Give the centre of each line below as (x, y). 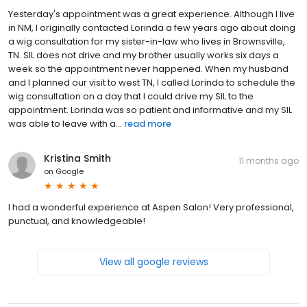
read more (148, 124)
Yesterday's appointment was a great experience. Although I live (151, 14)
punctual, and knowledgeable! (77, 221)
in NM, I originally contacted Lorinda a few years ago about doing (152, 28)
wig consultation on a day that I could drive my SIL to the (131, 97)
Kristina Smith (77, 159)
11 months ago (269, 161)
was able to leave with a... (65, 124)
